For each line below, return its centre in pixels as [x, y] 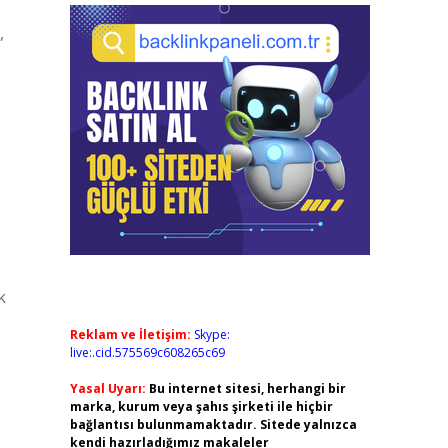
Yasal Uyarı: [107, 388]
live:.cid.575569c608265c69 [147, 352]
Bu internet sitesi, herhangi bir [247, 388]
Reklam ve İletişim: [130, 334]
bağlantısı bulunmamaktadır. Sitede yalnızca [213, 424]
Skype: [211, 334]
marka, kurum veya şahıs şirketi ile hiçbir [201, 406]
